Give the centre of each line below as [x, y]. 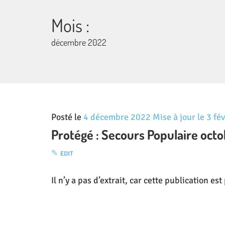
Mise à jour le [179, 117]
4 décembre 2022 [117, 117]
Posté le [67, 117]
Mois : [70, 25]
